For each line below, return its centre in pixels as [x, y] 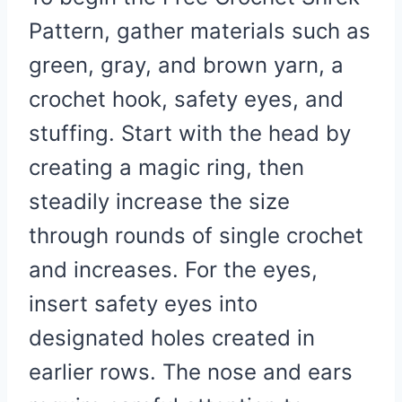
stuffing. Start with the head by [190, 133]
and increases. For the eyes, [173, 269]
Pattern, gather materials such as [200, 31]
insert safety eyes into [143, 303]
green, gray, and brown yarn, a [186, 65]
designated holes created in [172, 337]
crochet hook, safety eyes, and [186, 99]
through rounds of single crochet [196, 235]
